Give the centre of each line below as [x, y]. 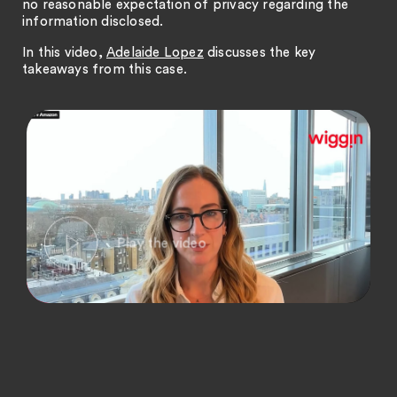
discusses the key [260, 53]
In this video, [64, 53]
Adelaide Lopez [155, 53]
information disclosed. [93, 22]
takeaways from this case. [105, 70]
